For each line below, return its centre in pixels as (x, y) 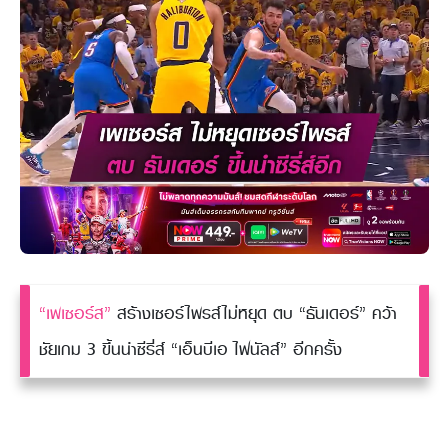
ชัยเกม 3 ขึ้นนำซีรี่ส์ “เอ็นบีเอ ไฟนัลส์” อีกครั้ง (190, 348)
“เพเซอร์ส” (75, 312)
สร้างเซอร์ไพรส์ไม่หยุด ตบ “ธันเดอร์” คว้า (254, 312)
